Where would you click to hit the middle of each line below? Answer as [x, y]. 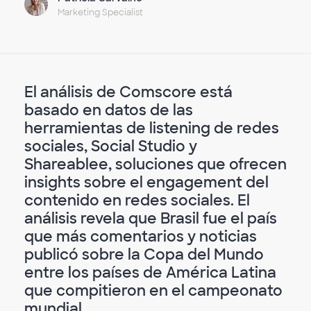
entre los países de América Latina [150, 272]
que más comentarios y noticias [141, 236]
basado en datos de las [109, 110]
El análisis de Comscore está [128, 92]
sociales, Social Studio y [111, 146]
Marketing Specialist [101, 12]
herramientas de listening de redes [152, 128]
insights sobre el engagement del [146, 182]
